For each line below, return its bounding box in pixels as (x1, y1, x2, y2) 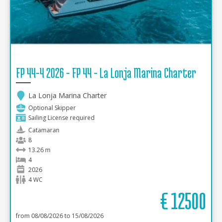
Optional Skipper (28, 104, 76, 112)
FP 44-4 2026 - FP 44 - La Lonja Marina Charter (16, 65, 196, 80)
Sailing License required (28, 113, 95, 122)
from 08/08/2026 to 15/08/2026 (16, 212, 104, 220)
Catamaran (28, 126, 59, 134)
